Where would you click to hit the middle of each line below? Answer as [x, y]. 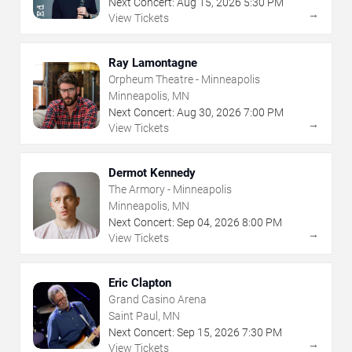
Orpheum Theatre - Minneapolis [184, 80]
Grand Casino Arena [158, 300]
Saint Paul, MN [144, 316]
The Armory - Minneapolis [170, 190]
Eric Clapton [140, 283]
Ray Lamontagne [153, 63]
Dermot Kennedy [152, 173]
